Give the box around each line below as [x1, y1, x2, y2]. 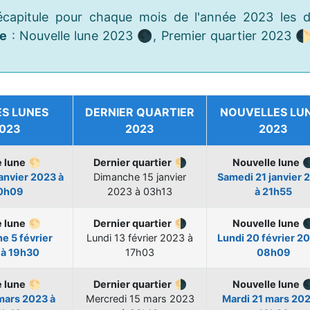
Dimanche [93, 171, 143, 183]
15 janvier [143, 171, 186, 183]
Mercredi [85, 293, 129, 305]
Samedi [217, 171, 255, 183]
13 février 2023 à [114, 232, 193, 244]
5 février [10, 232, 53, 244]
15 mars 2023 [129, 293, 194, 305]
